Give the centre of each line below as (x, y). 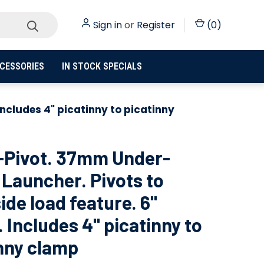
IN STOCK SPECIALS (102, 66)
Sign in (108, 25)
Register (156, 25)
